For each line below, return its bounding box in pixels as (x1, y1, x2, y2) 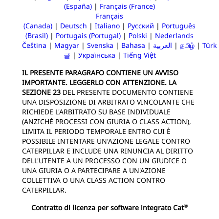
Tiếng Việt (123, 50, 156, 60)
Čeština (22, 41, 46, 50)
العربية (153, 41, 172, 50)
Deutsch (60, 21, 87, 30)
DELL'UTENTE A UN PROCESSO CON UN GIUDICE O (22, 156, 187, 165)
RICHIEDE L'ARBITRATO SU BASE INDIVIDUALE (22, 107, 171, 116)
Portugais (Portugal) (56, 31, 121, 40)
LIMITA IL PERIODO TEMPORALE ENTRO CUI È (22, 127, 171, 136)
